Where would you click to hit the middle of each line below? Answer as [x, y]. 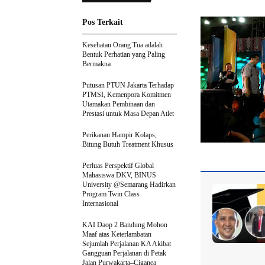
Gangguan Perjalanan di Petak [124, 253]
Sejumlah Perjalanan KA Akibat [127, 244]
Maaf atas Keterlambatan [117, 234]
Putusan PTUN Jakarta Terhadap [128, 85]
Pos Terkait [103, 22]
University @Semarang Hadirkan [129, 185]
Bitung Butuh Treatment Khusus [128, 144]
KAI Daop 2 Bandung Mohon [125, 225]
